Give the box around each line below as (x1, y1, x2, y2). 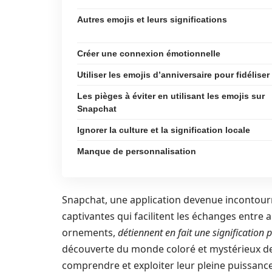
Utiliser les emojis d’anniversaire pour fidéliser (77, 70, 270, 80)
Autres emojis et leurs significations (77, 15, 227, 24)
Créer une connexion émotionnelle (77, 49, 220, 58)
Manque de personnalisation (77, 146, 196, 156)
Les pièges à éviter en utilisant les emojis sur (77, 91, 265, 101)
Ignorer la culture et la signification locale (77, 125, 250, 135)
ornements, (62, 226, 118, 239)
